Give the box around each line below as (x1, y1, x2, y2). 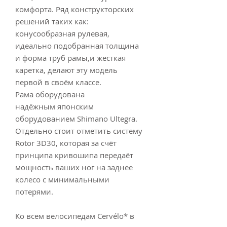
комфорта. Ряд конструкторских (15, 4, 134, 15)
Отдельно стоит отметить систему (15, 126, 142, 136)
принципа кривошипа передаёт (15, 150, 133, 161)
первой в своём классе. (15, 77, 101, 88)
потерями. (15, 186, 53, 197)
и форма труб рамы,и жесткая (15, 53, 126, 63)
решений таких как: (15, 16, 89, 27)
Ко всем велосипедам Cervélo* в (15, 211, 134, 221)
